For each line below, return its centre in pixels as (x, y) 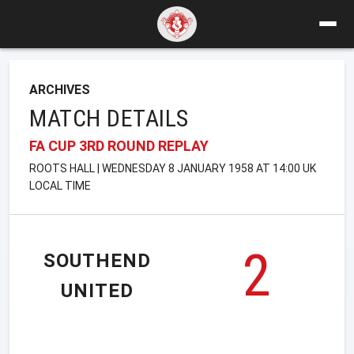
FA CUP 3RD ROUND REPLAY (119, 145)
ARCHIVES (60, 89)
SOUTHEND (97, 261)
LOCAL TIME (60, 185)
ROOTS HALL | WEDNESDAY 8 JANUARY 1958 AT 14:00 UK (173, 168)
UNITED (97, 291)
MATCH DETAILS (109, 118)
